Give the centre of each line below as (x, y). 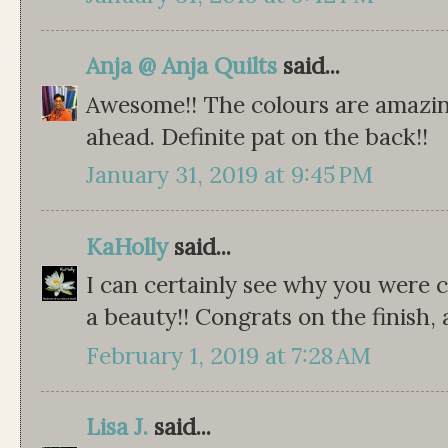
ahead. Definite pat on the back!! (257, 136)
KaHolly (127, 246)
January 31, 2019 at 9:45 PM (229, 175)
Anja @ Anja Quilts (181, 66)
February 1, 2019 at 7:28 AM (228, 355)
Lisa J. (117, 427)
